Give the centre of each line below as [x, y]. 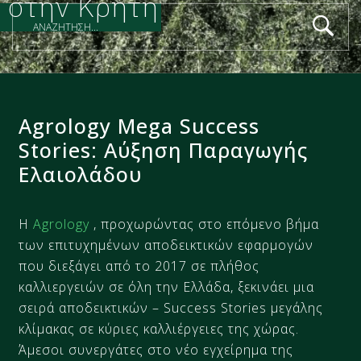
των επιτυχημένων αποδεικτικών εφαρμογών [166, 245]
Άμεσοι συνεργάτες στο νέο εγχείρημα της [156, 350]
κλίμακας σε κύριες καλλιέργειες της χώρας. [159, 329]
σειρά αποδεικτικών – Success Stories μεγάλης [171, 308]
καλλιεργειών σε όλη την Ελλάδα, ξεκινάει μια [167, 287]
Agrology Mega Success [139, 126]
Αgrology [62, 224]
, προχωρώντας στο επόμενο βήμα [205, 224]
